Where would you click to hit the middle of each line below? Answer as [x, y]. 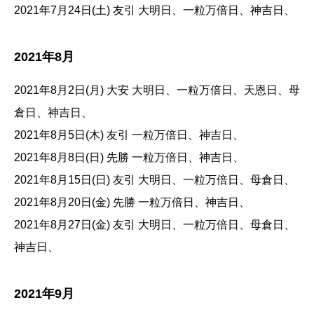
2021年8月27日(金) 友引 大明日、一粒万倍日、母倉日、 [155, 225]
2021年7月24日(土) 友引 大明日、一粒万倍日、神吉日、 [155, 11]
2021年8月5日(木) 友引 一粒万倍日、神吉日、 [129, 135]
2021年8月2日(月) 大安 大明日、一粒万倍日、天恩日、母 [157, 90]
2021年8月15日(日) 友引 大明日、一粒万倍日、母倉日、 [155, 180]
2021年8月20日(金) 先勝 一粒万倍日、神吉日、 [132, 203]
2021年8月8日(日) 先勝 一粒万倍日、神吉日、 [129, 158]
